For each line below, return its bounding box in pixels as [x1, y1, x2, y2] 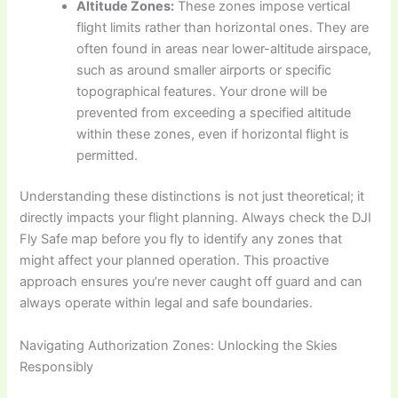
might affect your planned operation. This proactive [20, 252, 330, 269]
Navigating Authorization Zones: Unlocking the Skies [20, 337, 338, 354]
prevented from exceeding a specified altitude [76, 105, 352, 122]
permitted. [76, 147, 139, 164]
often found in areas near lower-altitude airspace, [76, 41, 372, 58]
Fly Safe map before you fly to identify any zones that [20, 231, 343, 248]
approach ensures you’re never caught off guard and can [20, 274, 363, 291]
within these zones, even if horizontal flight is [76, 126, 350, 143]
